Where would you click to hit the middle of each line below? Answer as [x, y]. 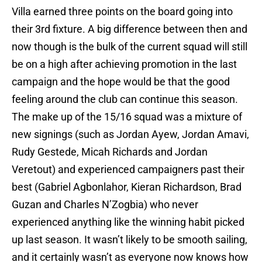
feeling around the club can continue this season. [125, 99]
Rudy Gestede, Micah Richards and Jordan [110, 152]
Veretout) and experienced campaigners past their [128, 170]
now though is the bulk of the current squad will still [130, 47]
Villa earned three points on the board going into [122, 12]
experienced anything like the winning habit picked [128, 222]
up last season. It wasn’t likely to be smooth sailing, [130, 240]
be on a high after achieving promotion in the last [124, 64]
